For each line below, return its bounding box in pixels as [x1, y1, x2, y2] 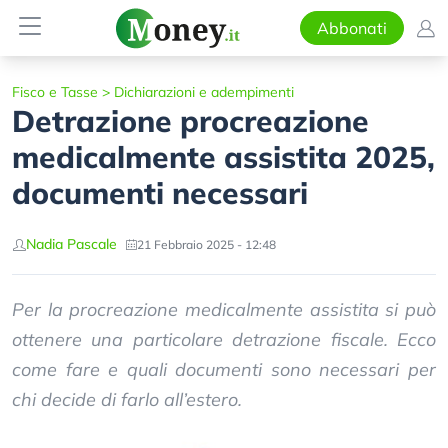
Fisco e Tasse [12, 83, 98, 101]
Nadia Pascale [26, 235, 117, 253]
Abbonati [316, 18, 387, 38]
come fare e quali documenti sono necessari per [12, 358, 436, 381]
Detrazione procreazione [12, 102, 369, 140]
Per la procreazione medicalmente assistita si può [12, 298, 436, 321]
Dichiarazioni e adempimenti [114, 83, 294, 101]
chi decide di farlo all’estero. [12, 388, 242, 411]
